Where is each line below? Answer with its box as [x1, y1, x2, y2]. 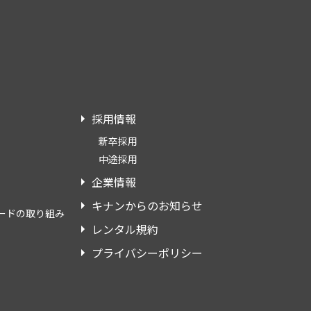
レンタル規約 [92, 221, 158, 238]
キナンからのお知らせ [92, 197, 203, 215]
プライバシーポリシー [92, 244, 203, 262]
